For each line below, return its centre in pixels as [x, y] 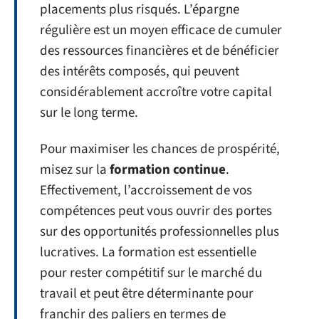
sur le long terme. [89, 113]
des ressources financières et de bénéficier [159, 51]
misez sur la [75, 170]
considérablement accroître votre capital [156, 92]
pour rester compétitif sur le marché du [151, 273]
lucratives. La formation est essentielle [148, 252]
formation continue [168, 170]
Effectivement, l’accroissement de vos [146, 190]
